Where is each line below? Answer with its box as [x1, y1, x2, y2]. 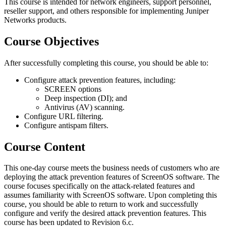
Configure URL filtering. [24, 111, 103, 121]
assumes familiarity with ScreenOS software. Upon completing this [4, 191, 217, 200]
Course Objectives [4, 34, 99, 48]
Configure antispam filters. [24, 121, 108, 130]
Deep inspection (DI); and [44, 93, 127, 102]
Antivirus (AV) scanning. [44, 102, 125, 111]
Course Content [4, 140, 85, 153]
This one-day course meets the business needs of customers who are [4, 163, 219, 173]
